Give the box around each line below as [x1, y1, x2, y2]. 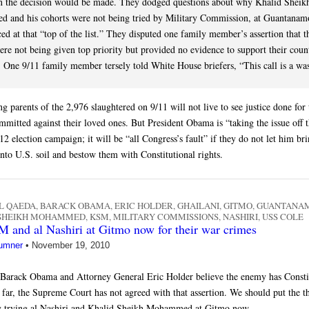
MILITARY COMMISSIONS [113, 210, 219, 223]
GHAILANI [177, 199, 219, 212]
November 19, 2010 [32, 239, 110, 250]
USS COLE [262, 210, 303, 223]
